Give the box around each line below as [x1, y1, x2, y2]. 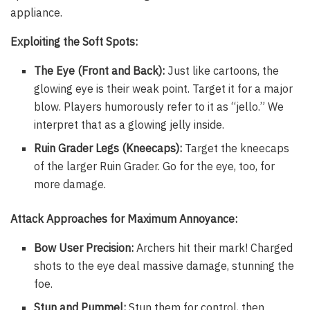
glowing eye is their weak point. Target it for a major [34, 82, 293, 96]
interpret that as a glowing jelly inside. [34, 118, 225, 132]
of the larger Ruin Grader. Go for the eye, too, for [34, 159, 275, 174]
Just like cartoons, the [165, 64, 280, 78]
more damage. [34, 177, 107, 192]
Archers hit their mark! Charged [134, 241, 293, 255]
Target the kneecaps [182, 141, 290, 156]
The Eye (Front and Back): [34, 64, 165, 78]
